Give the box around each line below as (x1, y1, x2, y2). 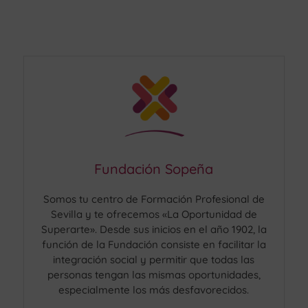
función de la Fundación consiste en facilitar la (41, 237, 266, 251)
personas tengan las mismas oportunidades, (47, 267, 261, 281)
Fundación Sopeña (94, 159, 214, 177)
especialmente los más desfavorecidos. (58, 283, 250, 296)
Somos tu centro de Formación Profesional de (43, 192, 265, 206)
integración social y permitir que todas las (53, 252, 255, 266)
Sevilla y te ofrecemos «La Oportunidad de (50, 207, 257, 221)
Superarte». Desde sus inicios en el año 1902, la (41, 222, 267, 236)
